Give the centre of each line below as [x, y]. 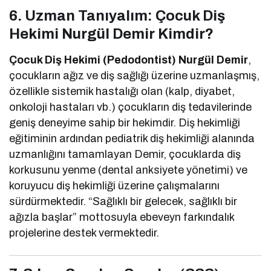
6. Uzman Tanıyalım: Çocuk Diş [117, 16]
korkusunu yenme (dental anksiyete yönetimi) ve [129, 170]
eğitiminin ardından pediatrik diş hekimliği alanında [132, 139]
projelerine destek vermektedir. [84, 233]
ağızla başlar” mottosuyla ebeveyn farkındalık [122, 217]
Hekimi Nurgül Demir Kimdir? [111, 34]
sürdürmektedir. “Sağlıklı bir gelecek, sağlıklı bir [123, 202]
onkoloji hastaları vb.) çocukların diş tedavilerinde [131, 107]
